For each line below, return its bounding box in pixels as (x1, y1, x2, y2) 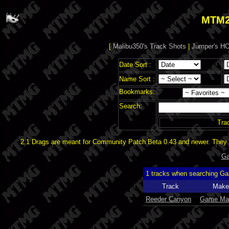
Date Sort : (119, 60, 151, 68)
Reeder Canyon (146, 195, 191, 203)
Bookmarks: (119, 87, 155, 96)
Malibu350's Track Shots (112, 42, 186, 51)
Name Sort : (119, 75, 155, 83)
